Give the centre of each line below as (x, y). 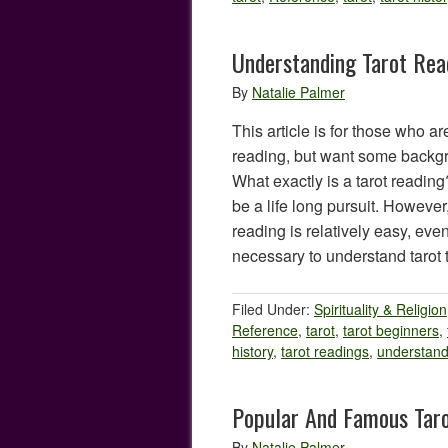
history (252, 351)
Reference (265, 330)
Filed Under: (273, 309)
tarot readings (325, 351)
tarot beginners (391, 330)
